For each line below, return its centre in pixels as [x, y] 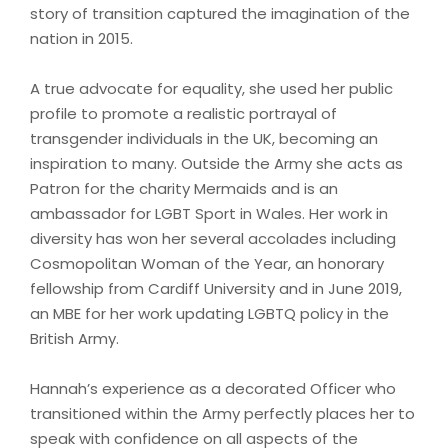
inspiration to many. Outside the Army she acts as [216, 163]
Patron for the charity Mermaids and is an [184, 188]
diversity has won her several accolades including [213, 238]
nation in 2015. [81, 38]
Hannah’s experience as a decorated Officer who [213, 388]
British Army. [74, 338]
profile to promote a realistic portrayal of [183, 113]
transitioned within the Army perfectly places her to [222, 413]
